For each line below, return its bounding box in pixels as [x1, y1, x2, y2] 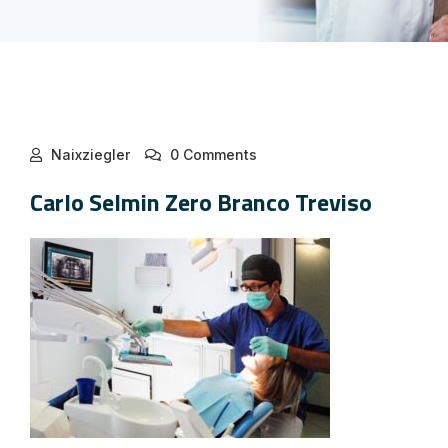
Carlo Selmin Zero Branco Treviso [30, 184, 372, 220]
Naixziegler [51, 146, 130, 163]
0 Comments [166, 146, 257, 163]
